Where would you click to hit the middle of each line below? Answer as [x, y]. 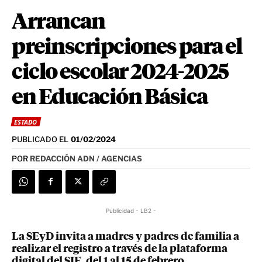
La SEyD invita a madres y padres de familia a [125, 237]
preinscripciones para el [127, 48]
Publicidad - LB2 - [131, 210]
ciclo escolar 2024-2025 [120, 73]
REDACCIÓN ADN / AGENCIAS [86, 158]
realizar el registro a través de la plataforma [120, 249]
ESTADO [25, 122]
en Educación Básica [110, 98]
